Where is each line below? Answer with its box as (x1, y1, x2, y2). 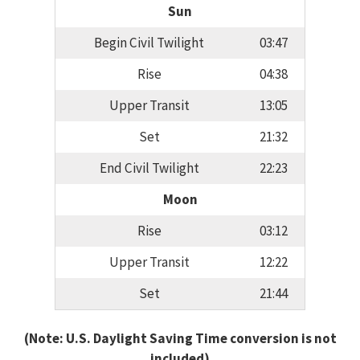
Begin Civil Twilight (94, 34, 204, 52)
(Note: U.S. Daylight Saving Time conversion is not (23, 329, 337, 347)
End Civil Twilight (99, 159, 199, 178)
